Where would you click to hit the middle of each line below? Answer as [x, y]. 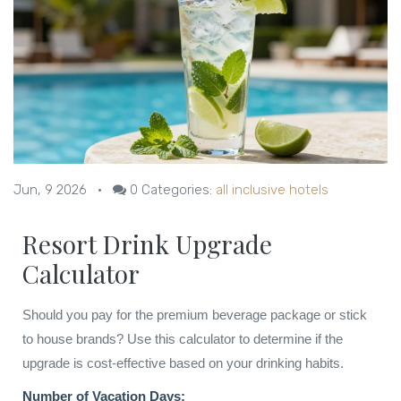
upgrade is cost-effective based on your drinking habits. [183, 363]
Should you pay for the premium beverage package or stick [195, 315]
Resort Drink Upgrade [147, 244]
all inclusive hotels [272, 190]
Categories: [177, 190]
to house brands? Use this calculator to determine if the [183, 339]
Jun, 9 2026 [50, 190]
